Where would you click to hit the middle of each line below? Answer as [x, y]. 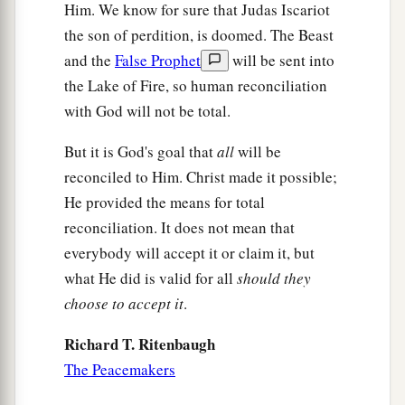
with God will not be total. [147, 111]
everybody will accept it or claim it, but [189, 253]
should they [274, 278]
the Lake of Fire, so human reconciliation [196, 86]
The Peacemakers [120, 370]
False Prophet [158, 61]
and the [89, 61]
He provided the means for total [165, 202]
